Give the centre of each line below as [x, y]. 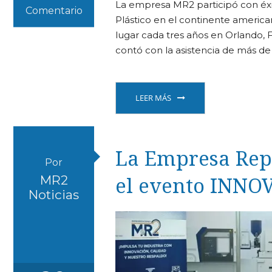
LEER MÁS [153, 97]
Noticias [54, 194]
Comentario [54, 10]
